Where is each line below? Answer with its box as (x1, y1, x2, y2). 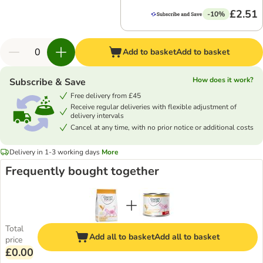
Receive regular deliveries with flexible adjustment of (70, 102, 237, 112)
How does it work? (193, 75, 254, 85)
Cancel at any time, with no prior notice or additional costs (70, 122, 254, 132)
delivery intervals (70, 111, 124, 120)
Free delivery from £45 (70, 90, 141, 100)
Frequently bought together (5, 163, 159, 179)
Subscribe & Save (9, 76, 86, 89)
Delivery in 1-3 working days (9, 147, 100, 157)
